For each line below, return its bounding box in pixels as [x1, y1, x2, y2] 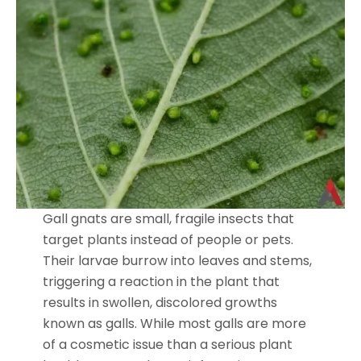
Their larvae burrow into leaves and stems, [42, 251, 312, 270]
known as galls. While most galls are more [42, 313, 306, 333]
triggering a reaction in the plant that [42, 272, 280, 291]
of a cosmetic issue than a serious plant [42, 334, 293, 354]
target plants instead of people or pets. [42, 230, 293, 249]
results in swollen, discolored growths [42, 293, 277, 312]
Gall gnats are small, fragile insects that [42, 209, 294, 228]
